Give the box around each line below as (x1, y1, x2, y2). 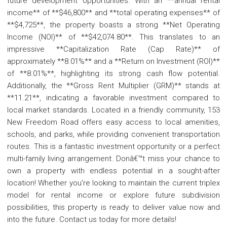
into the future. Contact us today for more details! (7, 214, 176, 224)
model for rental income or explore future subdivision (7, 190, 220, 200)
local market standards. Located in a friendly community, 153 (7, 105, 220, 115)
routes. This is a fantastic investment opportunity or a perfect (7, 141, 220, 151)
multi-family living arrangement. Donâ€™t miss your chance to (7, 154, 220, 163)
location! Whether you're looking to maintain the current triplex (7, 178, 220, 187)
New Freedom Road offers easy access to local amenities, (7, 117, 220, 127)
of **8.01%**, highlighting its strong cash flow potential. (7, 68, 220, 78)
